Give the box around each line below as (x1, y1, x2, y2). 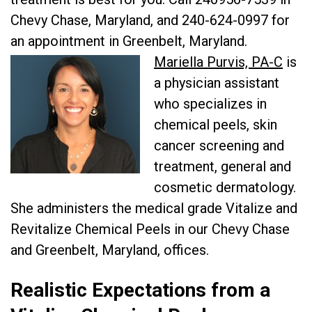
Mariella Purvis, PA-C (154, 54, 283, 70)
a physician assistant (154, 75, 279, 91)
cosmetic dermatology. (154, 179, 296, 196)
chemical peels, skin (154, 116, 277, 133)
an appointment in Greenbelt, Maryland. (10, 33, 247, 49)
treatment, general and (154, 158, 291, 175)
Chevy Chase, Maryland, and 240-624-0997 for (10, 12, 290, 29)
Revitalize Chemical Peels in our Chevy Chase (10, 221, 290, 237)
